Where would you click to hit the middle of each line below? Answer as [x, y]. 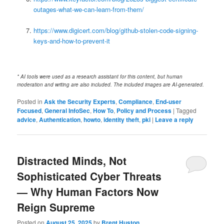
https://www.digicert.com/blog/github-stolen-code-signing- [115, 30]
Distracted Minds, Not [72, 160]
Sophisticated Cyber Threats [89, 176]
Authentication [60, 119]
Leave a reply [174, 119]
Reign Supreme [56, 207]
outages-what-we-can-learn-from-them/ [88, 9]
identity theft [121, 119]
